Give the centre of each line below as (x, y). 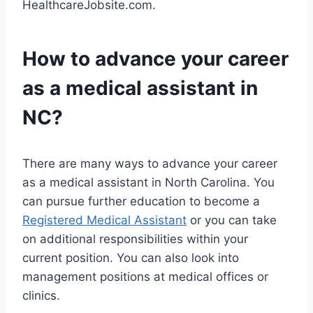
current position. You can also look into (131, 258)
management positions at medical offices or (145, 277)
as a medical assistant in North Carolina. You (148, 183)
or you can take (232, 220)
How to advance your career (155, 59)
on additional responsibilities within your (135, 239)
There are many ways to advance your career (150, 164)
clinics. (41, 296)
